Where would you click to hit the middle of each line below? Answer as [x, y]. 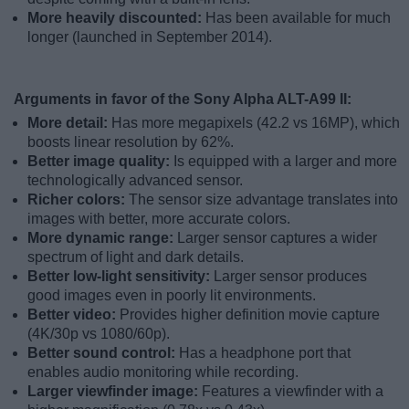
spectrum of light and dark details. [136, 257]
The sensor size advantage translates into [263, 200]
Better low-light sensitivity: [121, 277]
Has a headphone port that [265, 353]
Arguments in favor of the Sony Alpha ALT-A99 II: [183, 100]
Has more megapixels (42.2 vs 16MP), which [256, 123]
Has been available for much [298, 18]
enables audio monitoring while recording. [163, 372]
